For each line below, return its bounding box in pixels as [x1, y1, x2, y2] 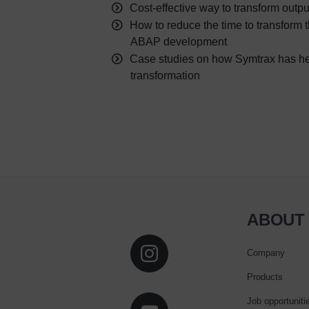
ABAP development [130, 36, 227, 48]
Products [247, 272, 283, 283]
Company [247, 248, 285, 259]
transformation [130, 70, 200, 82]
